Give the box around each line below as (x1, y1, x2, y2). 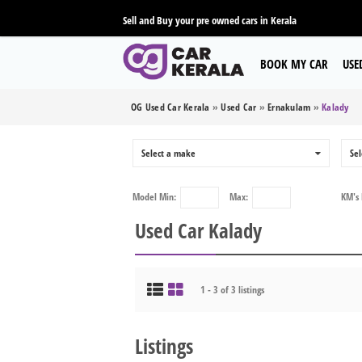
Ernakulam (267, 100, 311, 114)
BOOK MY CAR (260, 56, 328, 72)
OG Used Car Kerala (131, 100, 210, 114)
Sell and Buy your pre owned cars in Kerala (123, 13, 297, 27)
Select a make (141, 146, 196, 160)
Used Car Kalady (135, 217, 262, 244)
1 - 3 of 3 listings (200, 283, 264, 297)
